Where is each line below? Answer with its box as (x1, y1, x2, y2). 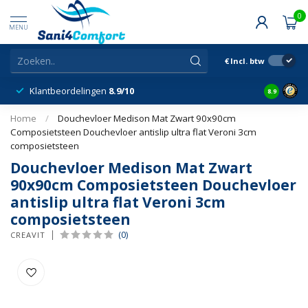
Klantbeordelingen (30, 85, 109, 97)
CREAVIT (10, 230, 45, 240)
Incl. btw (230, 55, 265, 66)
